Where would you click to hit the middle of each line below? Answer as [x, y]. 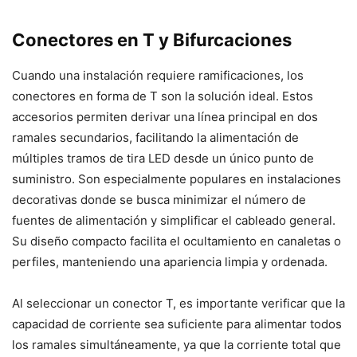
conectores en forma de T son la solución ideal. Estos [163, 96]
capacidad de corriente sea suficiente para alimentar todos [177, 324]
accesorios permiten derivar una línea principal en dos [165, 117]
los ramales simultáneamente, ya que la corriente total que [177, 345]
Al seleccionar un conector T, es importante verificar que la [178, 304]
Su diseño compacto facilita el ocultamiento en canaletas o [177, 241]
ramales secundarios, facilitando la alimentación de [155, 138]
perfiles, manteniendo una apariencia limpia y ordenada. [170, 262]
